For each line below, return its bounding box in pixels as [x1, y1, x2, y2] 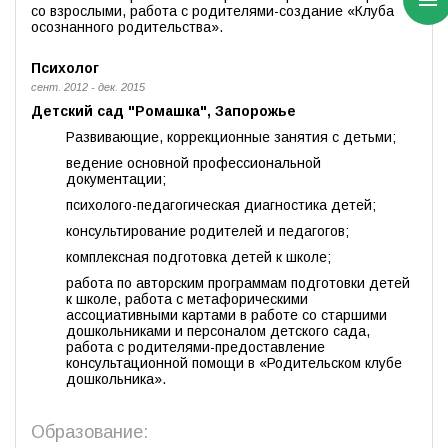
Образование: [31, 422, 148, 443]
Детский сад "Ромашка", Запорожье [31, 103, 296, 120]
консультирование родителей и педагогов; [66, 223, 349, 240]
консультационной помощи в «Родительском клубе [66, 355, 402, 372]
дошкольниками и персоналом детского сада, [66, 323, 370, 340]
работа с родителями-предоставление [66, 339, 325, 356]
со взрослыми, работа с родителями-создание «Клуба [31, 3, 394, 20]
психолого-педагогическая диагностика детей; [66, 197, 376, 214]
